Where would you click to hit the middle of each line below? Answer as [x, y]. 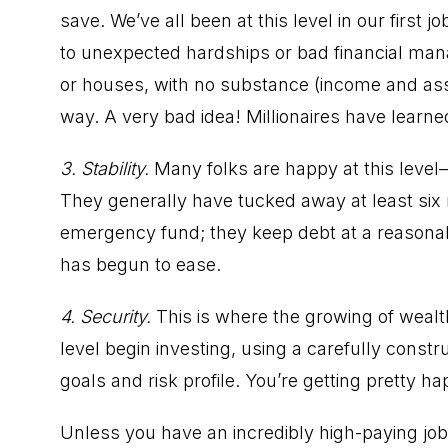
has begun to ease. [140, 264]
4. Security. [108, 316]
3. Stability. [107, 168]
